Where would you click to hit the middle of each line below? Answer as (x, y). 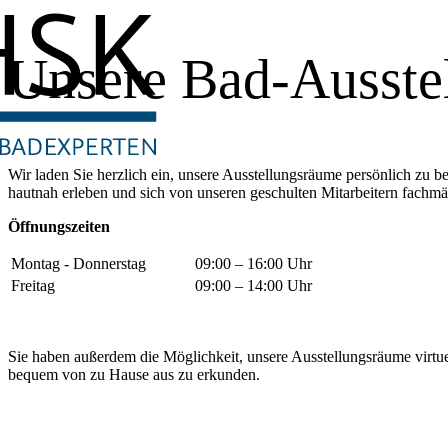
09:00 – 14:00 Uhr (243, 286)
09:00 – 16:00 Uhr (243, 264)
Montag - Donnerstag (78, 264)
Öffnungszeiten (59, 227)
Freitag (91, 286)
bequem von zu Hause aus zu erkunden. (134, 375)
